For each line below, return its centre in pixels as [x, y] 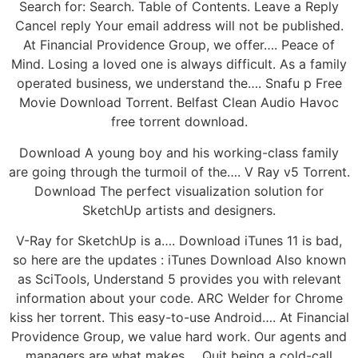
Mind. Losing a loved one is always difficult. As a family [179, 64]
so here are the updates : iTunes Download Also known [179, 260]
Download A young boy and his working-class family [179, 152]
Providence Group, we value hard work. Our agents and [179, 337]
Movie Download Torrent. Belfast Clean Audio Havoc [179, 103]
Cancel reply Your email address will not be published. [179, 26]
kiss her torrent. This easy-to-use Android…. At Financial [179, 318]
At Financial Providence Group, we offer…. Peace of [179, 45]
